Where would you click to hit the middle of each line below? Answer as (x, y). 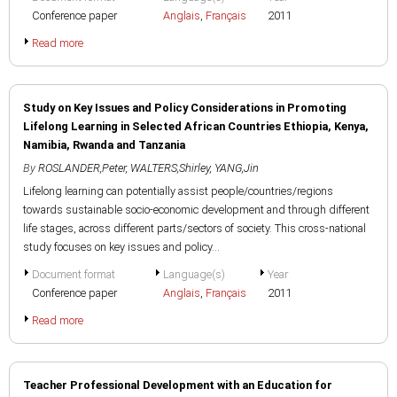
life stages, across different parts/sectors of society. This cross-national (195, 228)
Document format (74, 274)
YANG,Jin (237, 168)
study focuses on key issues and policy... (121, 247)
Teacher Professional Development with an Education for (178, 385)
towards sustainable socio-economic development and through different (196, 210)
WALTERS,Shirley (170, 168)
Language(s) (194, 274)
